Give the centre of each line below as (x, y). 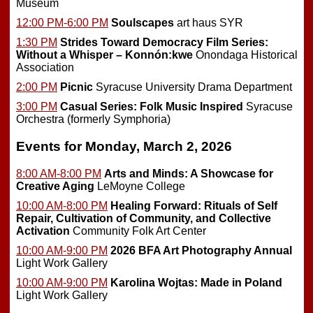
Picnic (77, 87)
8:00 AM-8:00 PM (59, 173)
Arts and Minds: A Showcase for (189, 173)
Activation (43, 231)
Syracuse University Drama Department (192, 87)
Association (45, 68)
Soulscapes (143, 23)
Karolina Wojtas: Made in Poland (196, 282)
